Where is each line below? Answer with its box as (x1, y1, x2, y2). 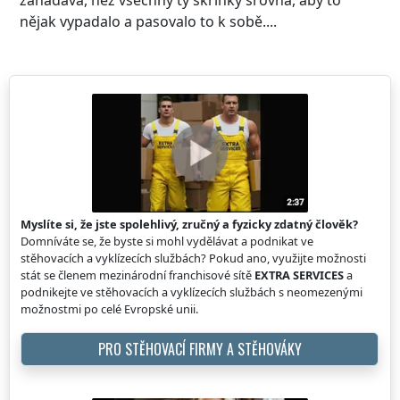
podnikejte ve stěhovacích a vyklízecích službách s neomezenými (21, 284, 362, 301)
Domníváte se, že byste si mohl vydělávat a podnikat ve (21, 233, 313, 250)
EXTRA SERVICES (254, 267, 344, 284)
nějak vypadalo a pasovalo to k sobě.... (20, 11, 277, 31)
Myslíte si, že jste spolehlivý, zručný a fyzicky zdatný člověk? (21, 216, 358, 233)
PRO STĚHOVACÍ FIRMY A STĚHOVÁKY (97, 338, 302, 361)
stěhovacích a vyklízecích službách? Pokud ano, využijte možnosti (21, 250, 366, 267)
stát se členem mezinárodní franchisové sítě (21, 267, 254, 284)
